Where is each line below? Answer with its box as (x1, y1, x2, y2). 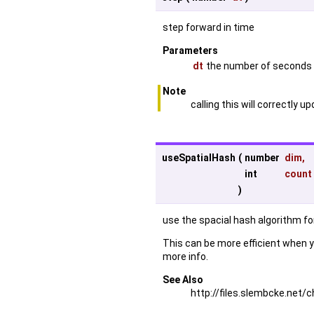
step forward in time (163, 21, 254, 33)
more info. (163, 250, 208, 262)
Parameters (163, 44, 218, 56)
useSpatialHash (162, 151, 235, 163)
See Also (163, 273, 203, 285)
